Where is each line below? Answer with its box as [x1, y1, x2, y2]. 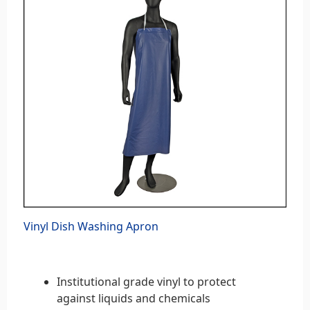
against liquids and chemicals [57, 290, 210, 306]
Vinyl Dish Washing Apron [24, 218, 158, 234]
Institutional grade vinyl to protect [57, 273, 236, 289]
